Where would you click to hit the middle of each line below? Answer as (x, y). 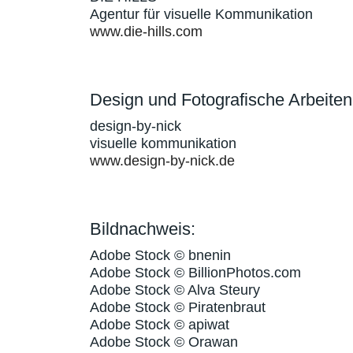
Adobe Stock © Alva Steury (175, 290)
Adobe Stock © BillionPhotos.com (195, 273)
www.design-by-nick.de (162, 161)
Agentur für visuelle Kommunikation (201, 14)
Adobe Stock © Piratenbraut (178, 307)
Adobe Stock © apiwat (160, 325)
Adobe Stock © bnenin (160, 255)
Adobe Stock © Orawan (164, 342)
